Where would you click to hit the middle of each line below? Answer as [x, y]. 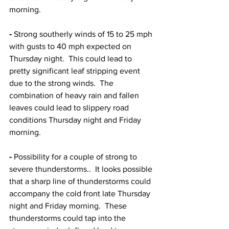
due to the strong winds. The [62, 83]
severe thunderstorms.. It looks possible [82, 169]
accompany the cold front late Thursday [81, 193]
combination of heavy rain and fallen [75, 95]
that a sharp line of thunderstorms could [81, 181]
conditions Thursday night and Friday [76, 120]
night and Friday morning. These [69, 206]
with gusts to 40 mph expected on [71, 46]
